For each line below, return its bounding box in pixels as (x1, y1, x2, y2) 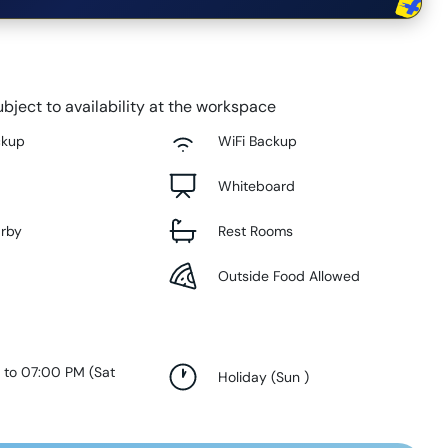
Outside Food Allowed (217, 266, 360, 285)
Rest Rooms (217, 221, 293, 240)
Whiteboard (217, 176, 295, 195)
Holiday (217, 367, 267, 386)
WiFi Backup (217, 131, 297, 150)
